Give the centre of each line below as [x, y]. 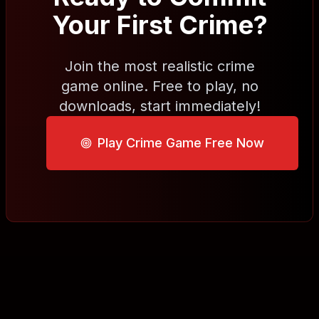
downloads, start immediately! [159, 106]
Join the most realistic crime [159, 66]
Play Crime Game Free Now [181, 143]
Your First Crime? [159, 25]
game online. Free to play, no [159, 86]
